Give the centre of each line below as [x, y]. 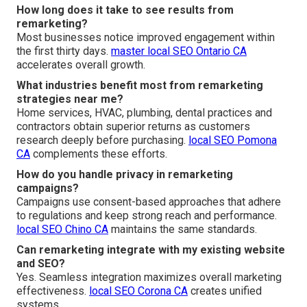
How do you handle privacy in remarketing [125, 175]
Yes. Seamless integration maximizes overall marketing [149, 278]
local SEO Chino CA [62, 230]
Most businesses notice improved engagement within [146, 38]
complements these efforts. [99, 154]
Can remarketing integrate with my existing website [151, 250]
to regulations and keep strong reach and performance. [147, 216]
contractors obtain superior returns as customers [133, 127]
